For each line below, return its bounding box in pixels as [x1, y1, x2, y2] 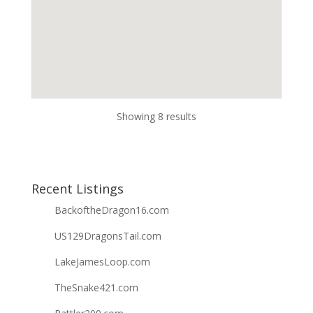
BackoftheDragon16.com [54, 203, 169, 217]
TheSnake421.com [54, 281, 138, 295]
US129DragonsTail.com [54, 229, 161, 243]
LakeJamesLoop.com [54, 255, 150, 269]
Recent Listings [31, 180, 124, 198]
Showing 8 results [116, 110, 196, 124]
